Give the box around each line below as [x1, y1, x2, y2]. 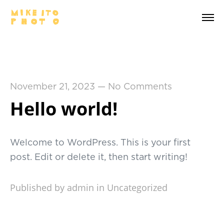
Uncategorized [106, 181, 167, 193]
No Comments [107, 82, 172, 91]
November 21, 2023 [9, 82, 95, 91]
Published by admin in [9, 181, 104, 193]
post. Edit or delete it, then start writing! [9, 153, 187, 162]
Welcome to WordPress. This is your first [9, 138, 190, 147]
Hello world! [9, 96, 117, 121]
